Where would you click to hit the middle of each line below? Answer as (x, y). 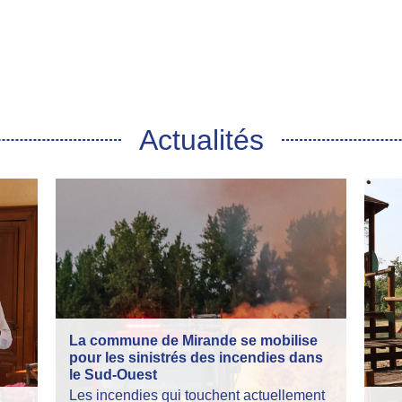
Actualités (201, 140)
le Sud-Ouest (114, 375)
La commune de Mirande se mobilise (194, 341)
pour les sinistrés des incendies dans (197, 358)
